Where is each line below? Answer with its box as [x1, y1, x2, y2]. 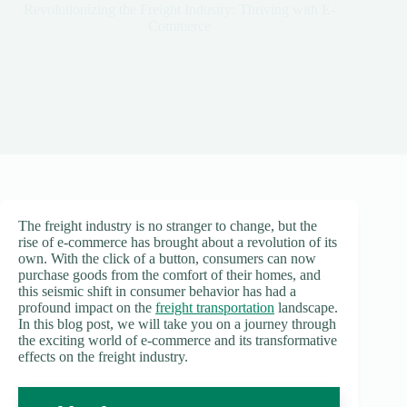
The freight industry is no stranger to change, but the [18, 218, 317, 233]
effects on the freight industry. [18, 349, 188, 364]
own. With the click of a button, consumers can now [18, 251, 316, 266]
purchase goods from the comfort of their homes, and [18, 267, 321, 283]
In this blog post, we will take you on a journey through [18, 316, 336, 332]
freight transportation [155, 300, 274, 315]
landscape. [274, 300, 338, 315]
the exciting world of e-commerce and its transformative [18, 333, 337, 348]
